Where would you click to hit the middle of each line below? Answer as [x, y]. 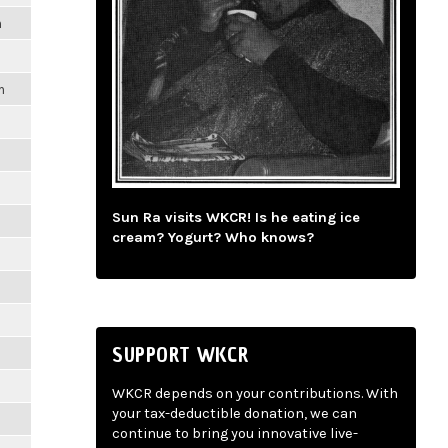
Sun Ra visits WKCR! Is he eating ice [236, 218]
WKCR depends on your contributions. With [255, 394]
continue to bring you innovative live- [235, 434]
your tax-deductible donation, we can [234, 414]
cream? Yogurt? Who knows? [213, 238]
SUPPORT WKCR [180, 354]
